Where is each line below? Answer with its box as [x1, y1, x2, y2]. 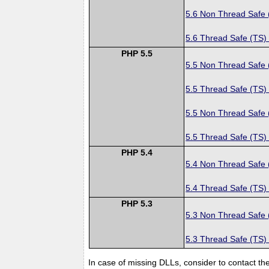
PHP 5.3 [121, 198, 153, 208]
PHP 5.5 [121, 48, 153, 58]
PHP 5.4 [121, 147, 153, 157]
